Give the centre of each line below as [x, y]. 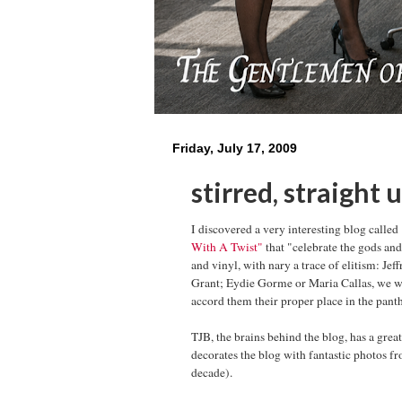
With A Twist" [227, 246]
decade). [212, 372]
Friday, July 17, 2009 [235, 148]
